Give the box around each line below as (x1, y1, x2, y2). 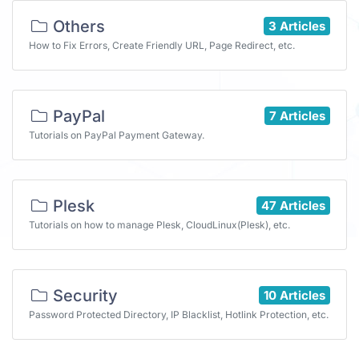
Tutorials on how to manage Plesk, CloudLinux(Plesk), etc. (29, 219, 290, 231)
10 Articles (264, 287, 325, 303)
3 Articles (268, 18, 325, 34)
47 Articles (261, 197, 325, 213)
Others (49, 17, 105, 36)
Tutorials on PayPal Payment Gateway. (29, 129, 204, 141)
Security (49, 286, 118, 305)
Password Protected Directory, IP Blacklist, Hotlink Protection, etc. (29, 309, 329, 321)
